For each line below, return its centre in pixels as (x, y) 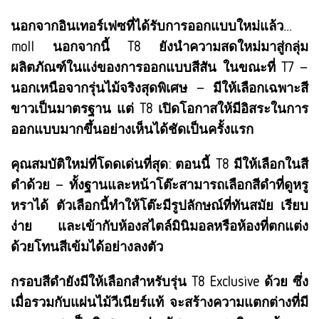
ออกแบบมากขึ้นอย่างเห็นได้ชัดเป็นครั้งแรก (132, 129)
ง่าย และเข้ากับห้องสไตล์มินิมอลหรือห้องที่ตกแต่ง (159, 225)
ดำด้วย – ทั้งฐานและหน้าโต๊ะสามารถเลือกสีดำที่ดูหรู (159, 184)
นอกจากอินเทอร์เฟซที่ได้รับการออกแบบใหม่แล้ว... (151, 25)
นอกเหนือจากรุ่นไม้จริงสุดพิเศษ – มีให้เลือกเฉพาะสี (159, 87)
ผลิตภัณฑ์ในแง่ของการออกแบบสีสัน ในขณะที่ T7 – (159, 67)
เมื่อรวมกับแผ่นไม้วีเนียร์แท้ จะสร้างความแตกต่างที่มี (159, 302)
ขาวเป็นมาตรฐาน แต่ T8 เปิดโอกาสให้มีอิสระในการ (159, 108)
